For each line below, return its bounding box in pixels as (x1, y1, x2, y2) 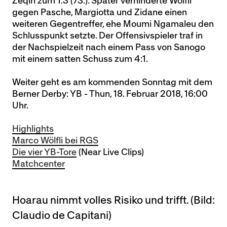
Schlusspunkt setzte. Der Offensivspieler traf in (12, 31, 203, 40)
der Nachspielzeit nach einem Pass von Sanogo (12, 43, 205, 52)
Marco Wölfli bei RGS (12, 136, 98, 145)
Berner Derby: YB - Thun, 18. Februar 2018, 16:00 (12, 90, 208, 98)
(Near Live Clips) (77, 148, 144, 157)
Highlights (12, 125, 54, 133)
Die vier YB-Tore (12, 148, 77, 157)
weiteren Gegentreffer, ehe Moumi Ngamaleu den (12, 20, 214, 28)
